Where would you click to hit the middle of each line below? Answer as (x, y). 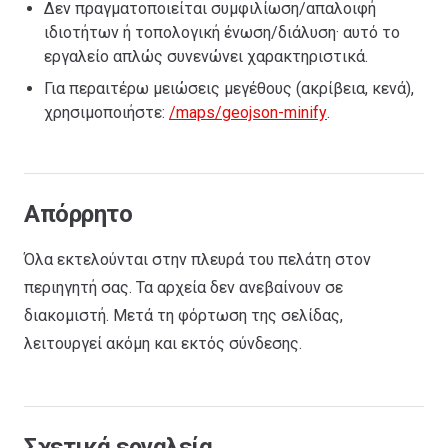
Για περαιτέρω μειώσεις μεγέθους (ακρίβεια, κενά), (229, 88)
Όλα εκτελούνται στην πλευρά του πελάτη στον (197, 259)
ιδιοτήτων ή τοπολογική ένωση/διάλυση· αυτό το (222, 32)
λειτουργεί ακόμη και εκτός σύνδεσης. (163, 343)
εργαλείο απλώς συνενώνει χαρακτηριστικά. (206, 56)
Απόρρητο (78, 214)
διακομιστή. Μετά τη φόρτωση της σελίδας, (183, 315)
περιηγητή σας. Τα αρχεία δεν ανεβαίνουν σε (183, 287)
